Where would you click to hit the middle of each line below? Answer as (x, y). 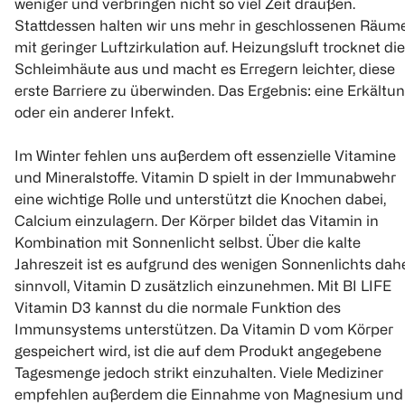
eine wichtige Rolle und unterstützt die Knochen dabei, (200, 198)
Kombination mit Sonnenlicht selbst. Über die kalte (188, 242)
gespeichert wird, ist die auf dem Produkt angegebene (198, 350)
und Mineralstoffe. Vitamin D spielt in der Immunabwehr (205, 177)
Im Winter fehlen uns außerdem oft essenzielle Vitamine (205, 155)
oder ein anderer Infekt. (94, 112)
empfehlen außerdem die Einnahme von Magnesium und (209, 394)
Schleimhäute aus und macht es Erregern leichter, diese (205, 68)
